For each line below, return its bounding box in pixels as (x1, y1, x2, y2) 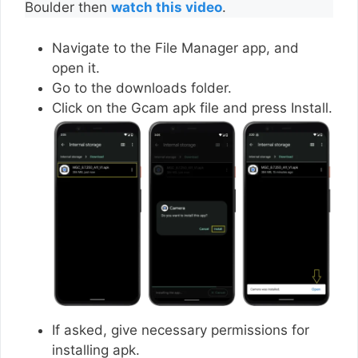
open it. (52, 59, 104, 76)
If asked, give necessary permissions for (52, 322, 309, 339)
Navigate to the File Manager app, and (52, 39, 299, 56)
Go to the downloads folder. (52, 79, 232, 96)
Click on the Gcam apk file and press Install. (52, 99, 332, 116)
